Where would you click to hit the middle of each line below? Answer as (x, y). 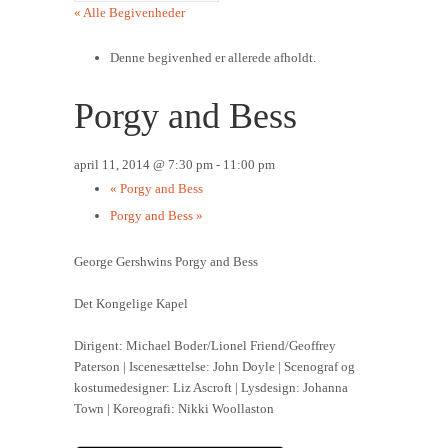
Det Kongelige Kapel (131, 303)
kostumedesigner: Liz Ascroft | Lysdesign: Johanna (211, 387)
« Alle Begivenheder (129, 12)
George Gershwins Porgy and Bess (166, 261)
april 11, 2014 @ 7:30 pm (143, 164)
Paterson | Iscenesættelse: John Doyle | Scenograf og (214, 366)
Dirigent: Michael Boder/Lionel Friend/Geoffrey (205, 345)
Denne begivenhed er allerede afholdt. (213, 57)
